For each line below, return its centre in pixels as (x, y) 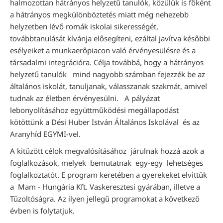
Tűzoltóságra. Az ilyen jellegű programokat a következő (105, 199)
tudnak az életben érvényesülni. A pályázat (85, 98)
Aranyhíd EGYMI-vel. (45, 134)
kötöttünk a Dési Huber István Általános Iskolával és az (105, 122)
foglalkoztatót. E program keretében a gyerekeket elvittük (110, 175)
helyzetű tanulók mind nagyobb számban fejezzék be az (108, 74)
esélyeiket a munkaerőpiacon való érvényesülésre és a (103, 50)
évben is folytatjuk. (42, 211)
